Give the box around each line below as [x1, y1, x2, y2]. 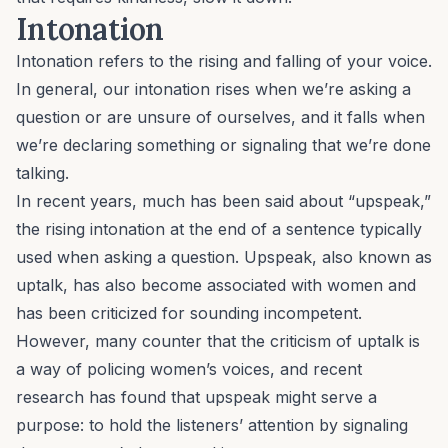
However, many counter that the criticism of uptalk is [16, 331, 420, 352]
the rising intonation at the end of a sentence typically [16, 219, 422, 240]
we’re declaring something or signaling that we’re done [16, 135, 431, 156]
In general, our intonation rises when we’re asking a [16, 79, 411, 100]
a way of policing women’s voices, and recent [16, 359, 362, 380]
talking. [16, 163, 69, 184]
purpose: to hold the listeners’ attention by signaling [16, 415, 408, 436]
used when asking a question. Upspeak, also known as [16, 247, 432, 268]
